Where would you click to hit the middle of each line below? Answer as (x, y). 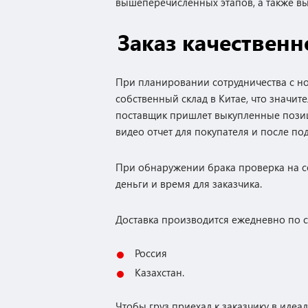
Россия (151, 253)
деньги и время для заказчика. (190, 184)
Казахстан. (159, 272)
